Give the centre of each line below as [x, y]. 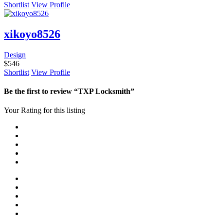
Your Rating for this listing [45, 110]
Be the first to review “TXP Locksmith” [69, 91]
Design [15, 54]
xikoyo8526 [32, 34]
